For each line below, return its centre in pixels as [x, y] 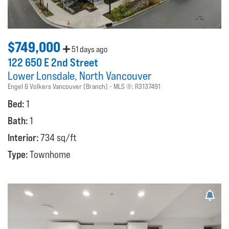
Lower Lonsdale [41, 75]
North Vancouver [115, 75]
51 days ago [89, 49]
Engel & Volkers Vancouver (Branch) [58, 86]
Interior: [24, 137]
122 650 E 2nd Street [53, 62]
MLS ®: [124, 86]
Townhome [50, 154]
